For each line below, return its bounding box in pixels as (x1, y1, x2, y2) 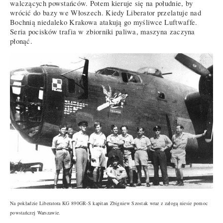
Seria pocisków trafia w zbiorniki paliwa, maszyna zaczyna (10, 26, 195, 36)
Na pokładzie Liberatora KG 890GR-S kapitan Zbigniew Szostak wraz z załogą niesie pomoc (10, 200, 208, 207)
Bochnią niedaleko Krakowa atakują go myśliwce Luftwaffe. (10, 17, 198, 27)
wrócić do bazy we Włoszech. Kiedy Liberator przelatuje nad (10, 7, 202, 17)
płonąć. (10, 36, 33, 46)
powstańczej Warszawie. (10, 209, 61, 217)
